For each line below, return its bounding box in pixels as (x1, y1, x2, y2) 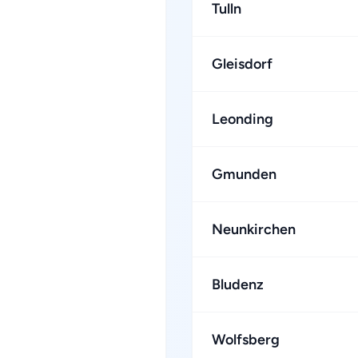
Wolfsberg (212, 331, 280, 348)
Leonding (212, 110, 273, 128)
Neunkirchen (212, 221, 296, 238)
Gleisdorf (212, 55, 272, 73)
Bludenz (212, 276, 264, 293)
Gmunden (212, 165, 276, 183)
